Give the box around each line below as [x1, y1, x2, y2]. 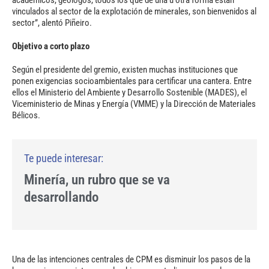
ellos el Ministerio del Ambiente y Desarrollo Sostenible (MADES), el [12, 87, 247, 98]
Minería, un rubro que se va [24, 172, 170, 188]
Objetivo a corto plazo [12, 41, 89, 52]
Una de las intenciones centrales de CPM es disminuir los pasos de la [12, 253, 250, 265]
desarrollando [24, 189, 98, 205]
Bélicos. [12, 110, 40, 121]
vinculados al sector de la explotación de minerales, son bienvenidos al [12, 6, 256, 17]
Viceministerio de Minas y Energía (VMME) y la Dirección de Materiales [12, 98, 256, 109]
